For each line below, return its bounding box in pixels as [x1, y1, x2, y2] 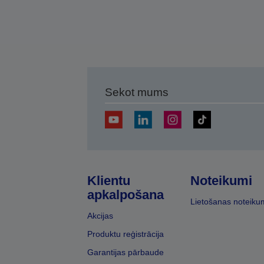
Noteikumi [190, 173, 252, 188]
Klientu [87, 173, 130, 188]
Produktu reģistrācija [87, 229, 164, 239]
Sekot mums [104, 86, 169, 98]
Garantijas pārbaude [87, 247, 164, 257]
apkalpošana [87, 187, 164, 202]
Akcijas [87, 211, 113, 220]
